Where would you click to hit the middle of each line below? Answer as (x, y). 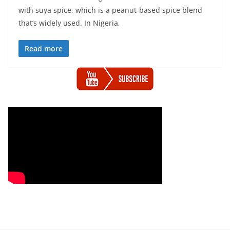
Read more (44, 49)
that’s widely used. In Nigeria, (69, 23)
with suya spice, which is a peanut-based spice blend (110, 10)
